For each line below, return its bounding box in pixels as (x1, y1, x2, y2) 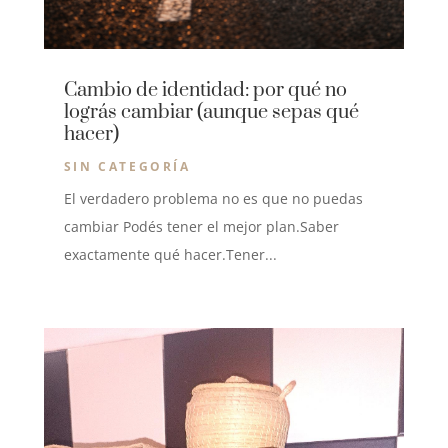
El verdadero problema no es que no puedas (63, 188, 363, 208)
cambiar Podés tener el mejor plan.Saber (63, 216, 339, 236)
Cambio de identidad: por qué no (63, 77, 347, 103)
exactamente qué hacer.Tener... (63, 244, 277, 264)
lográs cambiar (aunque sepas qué (63, 99, 359, 125)
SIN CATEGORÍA (63, 157, 191, 175)
